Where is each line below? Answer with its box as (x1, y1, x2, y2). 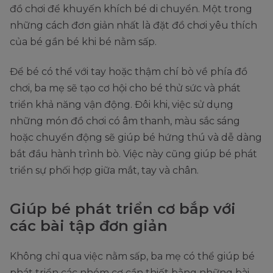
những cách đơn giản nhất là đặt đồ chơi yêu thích (10, 19, 257, 32)
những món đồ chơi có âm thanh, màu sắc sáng (10, 115, 240, 127)
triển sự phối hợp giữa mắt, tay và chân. (10, 165, 199, 177)
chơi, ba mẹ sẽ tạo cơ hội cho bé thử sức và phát (10, 82, 241, 94)
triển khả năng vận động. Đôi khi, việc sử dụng (10, 99, 233, 111)
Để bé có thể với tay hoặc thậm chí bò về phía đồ (10, 66, 247, 78)
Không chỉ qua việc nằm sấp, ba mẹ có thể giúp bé (10, 250, 255, 263)
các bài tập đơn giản (10, 217, 168, 235)
